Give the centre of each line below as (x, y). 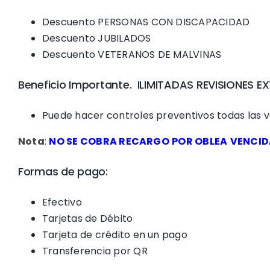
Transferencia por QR (95, 251)
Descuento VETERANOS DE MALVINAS (132, 54)
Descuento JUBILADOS (96, 38)
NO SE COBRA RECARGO (109, 141)
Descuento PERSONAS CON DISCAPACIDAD (146, 22)
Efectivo (62, 202)
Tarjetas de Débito (87, 218)
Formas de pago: (63, 171)
